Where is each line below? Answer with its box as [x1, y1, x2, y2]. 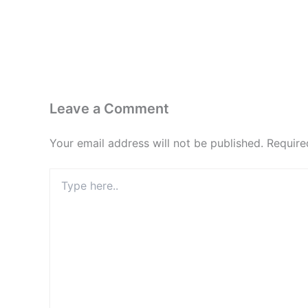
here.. [49, 181, 74, 194]
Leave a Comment [49, 100, 169, 117]
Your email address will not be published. [49, 135, 263, 150]
